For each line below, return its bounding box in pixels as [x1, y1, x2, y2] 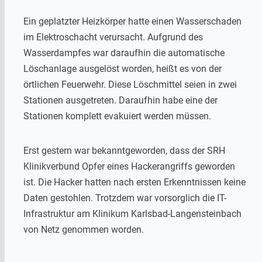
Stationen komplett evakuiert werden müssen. [23, 110, 211, 122]
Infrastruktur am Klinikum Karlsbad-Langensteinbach [23, 208, 242, 219]
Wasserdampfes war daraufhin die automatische [23, 47, 225, 58]
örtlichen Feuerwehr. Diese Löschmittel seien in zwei [23, 78, 237, 90]
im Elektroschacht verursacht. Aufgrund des [23, 31, 203, 43]
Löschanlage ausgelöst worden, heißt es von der [23, 63, 222, 74]
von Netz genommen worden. [23, 223, 144, 235]
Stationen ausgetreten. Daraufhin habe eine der [23, 94, 218, 106]
